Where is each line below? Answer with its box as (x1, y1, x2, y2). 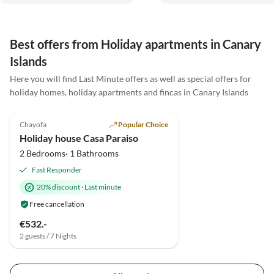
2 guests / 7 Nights (20, 231, 76, 240)
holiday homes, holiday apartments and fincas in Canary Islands (10, 87, 248, 98)
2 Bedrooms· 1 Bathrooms (20, 147, 119, 158)
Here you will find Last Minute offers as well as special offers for (10, 73, 251, 84)
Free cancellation (29, 199, 84, 209)
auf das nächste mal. (168, 1, 243, 12)
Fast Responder (32, 165, 82, 174)
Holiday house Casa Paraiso (20, 131, 138, 144)
